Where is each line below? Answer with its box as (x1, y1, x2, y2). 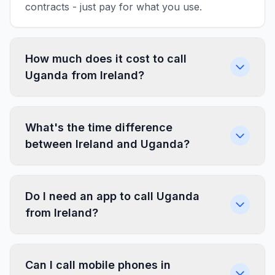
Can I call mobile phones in (25, 258, 171, 271)
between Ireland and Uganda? (25, 137, 190, 150)
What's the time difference (25, 121, 172, 134)
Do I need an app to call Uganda (25, 190, 199, 203)
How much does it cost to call (25, 52, 187, 65)
